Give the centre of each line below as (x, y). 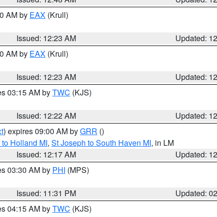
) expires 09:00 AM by (42, 131)
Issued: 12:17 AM (46, 154)
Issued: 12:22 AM (46, 116)
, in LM (163, 143)
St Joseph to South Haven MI (101, 143)
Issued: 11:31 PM (46, 193)
